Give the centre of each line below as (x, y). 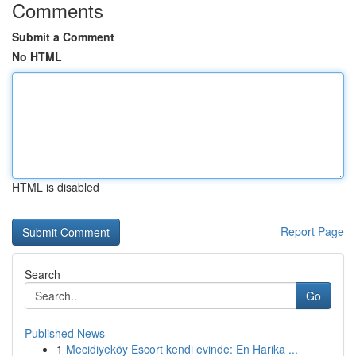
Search (43, 274)
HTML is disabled (56, 187)
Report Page (312, 231)
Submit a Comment (63, 37)
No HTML (37, 56)
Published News (65, 333)
